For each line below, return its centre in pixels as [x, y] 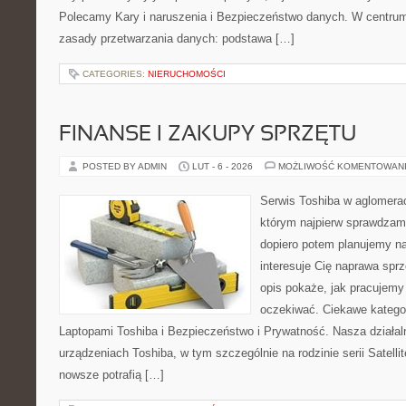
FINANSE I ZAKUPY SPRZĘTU [208, 135]
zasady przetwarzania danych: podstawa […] [177, 39]
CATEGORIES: [115, 74]
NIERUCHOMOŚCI [187, 74]
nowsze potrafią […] [111, 375]
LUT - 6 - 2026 [222, 166]
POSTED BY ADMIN [126, 166]
